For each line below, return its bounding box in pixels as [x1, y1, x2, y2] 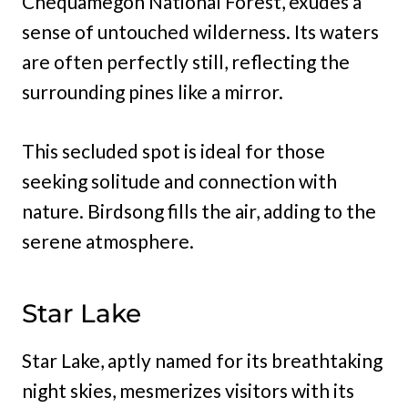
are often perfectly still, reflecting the [22, 50, 350, 74]
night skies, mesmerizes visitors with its [22, 379, 354, 403]
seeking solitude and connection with [22, 169, 337, 193]
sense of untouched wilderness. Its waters [22, 20, 379, 44]
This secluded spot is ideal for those [22, 139, 325, 163]
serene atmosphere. [22, 229, 194, 253]
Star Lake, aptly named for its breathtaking [22, 349, 382, 372]
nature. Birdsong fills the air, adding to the [22, 199, 376, 223]
